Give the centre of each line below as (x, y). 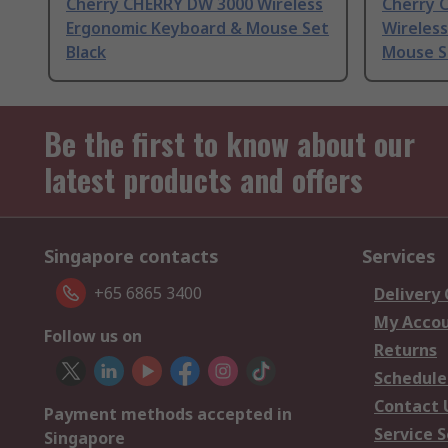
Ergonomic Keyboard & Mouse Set (197, 28)
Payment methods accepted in (168, 414)
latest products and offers (203, 180)
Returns (405, 350)
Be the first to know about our (229, 144)
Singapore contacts (131, 256)
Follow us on (93, 336)
